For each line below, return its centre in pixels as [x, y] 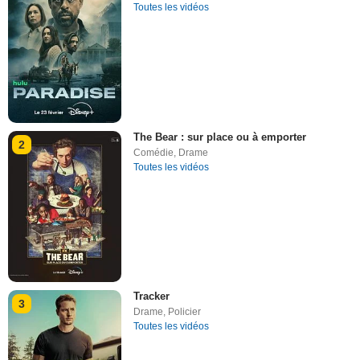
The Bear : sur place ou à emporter [220, 137]
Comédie [154, 152]
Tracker [152, 297]
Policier [185, 312]
